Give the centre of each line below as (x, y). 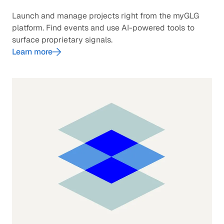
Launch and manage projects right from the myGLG (105, 16)
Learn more (32, 52)
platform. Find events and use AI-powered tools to (103, 28)
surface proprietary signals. (62, 40)
